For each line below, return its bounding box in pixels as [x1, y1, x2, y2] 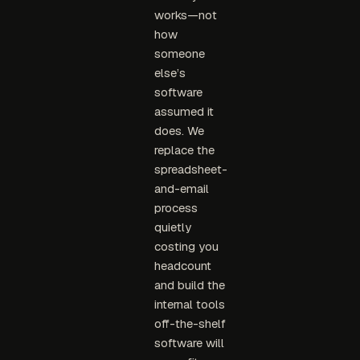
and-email [153, 181, 209, 197]
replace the [153, 142, 215, 158]
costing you [153, 239, 219, 255]
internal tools [153, 297, 225, 313]
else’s [153, 65, 186, 81]
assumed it [153, 104, 214, 120]
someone [153, 46, 205, 62]
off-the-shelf [153, 316, 226, 332]
